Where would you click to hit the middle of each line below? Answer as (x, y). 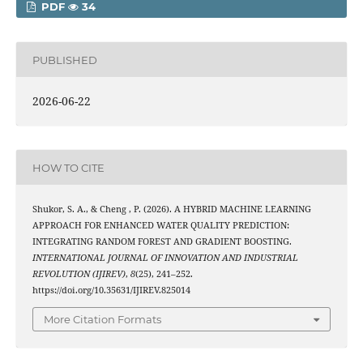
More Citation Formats (102, 319)
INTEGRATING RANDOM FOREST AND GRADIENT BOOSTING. (162, 242)
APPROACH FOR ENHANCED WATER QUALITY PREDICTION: (160, 226)
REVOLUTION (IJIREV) (79, 274)
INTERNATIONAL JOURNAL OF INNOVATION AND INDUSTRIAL (165, 258)
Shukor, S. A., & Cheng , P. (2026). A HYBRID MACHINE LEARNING (171, 209)
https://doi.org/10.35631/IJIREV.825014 (111, 290)
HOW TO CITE (68, 167)
